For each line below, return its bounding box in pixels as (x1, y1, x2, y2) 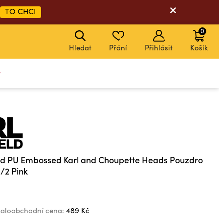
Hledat (69, 43, 91, 52)
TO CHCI (5, 6, 36, 16)
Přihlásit (145, 43, 173, 52)
